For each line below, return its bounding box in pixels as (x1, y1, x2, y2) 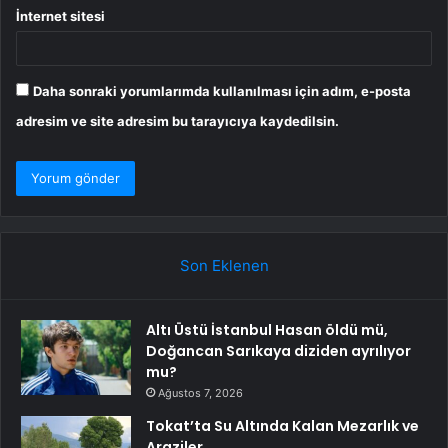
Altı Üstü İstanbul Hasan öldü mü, (146, 319, 388, 340)
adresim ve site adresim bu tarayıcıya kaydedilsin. (16, 112, 339, 129)
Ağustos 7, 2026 (158, 385, 243, 400)
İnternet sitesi (16, 7, 105, 24)
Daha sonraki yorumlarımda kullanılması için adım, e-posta (33, 82, 411, 99)
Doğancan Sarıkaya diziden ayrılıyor (146, 340, 411, 361)
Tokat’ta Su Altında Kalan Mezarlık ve (146, 415, 419, 436)
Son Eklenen (179, 255, 269, 275)
